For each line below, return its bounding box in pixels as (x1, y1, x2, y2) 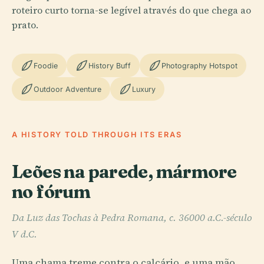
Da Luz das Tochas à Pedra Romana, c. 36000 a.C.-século (12, 211, 252, 225)
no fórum (12, 180, 91, 203)
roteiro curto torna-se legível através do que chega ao (12, 4, 251, 16)
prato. (12, 18, 38, 31)
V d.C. (12, 227, 37, 242)
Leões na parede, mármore (12, 160, 237, 183)
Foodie (34, 61, 58, 70)
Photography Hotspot (161, 61, 237, 70)
